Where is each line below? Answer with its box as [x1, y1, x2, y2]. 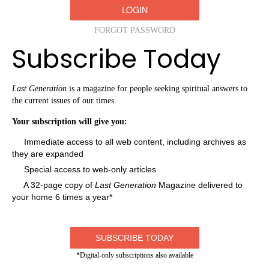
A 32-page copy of [22, 180, 95, 190]
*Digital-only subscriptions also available [76, 251, 193, 259]
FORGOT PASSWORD [94, 25, 175, 35]
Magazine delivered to [156, 180, 243, 190]
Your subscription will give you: [12, 116, 127, 126]
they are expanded [12, 149, 83, 159]
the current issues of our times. [12, 95, 116, 106]
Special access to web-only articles [22, 165, 156, 175]
